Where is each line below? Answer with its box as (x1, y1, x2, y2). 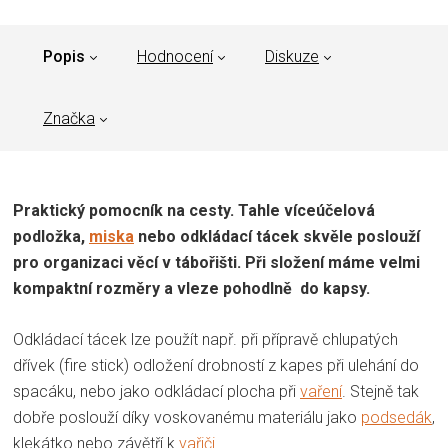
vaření (300, 382, 342, 402)
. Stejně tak (342, 382, 419, 402)
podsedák (361, 408, 432, 428)
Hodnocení (137, 47, 213, 67)
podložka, (13, 227, 89, 247)
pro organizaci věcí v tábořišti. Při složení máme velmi (13, 253, 420, 273)
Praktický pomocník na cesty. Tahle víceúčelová (13, 201, 375, 221)
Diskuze (265, 47, 319, 67)
